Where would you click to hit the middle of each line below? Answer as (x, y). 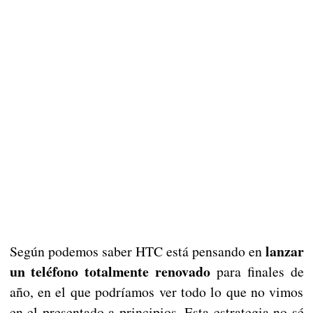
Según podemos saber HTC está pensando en (136, 252)
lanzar (283, 252)
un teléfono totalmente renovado (110, 272)
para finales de (257, 272)
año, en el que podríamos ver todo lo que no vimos (156, 292)
